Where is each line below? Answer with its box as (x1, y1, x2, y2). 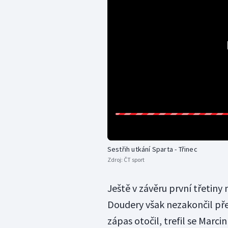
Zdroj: (107, 156, 124, 164)
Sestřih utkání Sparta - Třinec (107, 145, 197, 154)
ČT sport (123, 156, 145, 164)
